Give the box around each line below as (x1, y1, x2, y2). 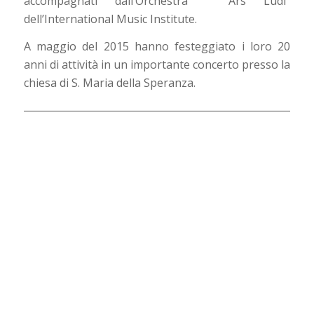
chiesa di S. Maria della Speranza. (23, 75, 196, 91)
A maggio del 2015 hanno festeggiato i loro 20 (23, 39, 291, 55)
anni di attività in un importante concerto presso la (23, 57, 291, 73)
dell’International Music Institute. (23, 11, 197, 27)
